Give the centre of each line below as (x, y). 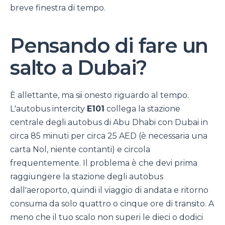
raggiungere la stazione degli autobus (87, 177)
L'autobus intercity (48, 109)
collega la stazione (142, 109)
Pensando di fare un (109, 45)
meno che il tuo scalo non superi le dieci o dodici (106, 217)
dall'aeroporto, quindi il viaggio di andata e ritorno (109, 190)
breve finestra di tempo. (58, 8)
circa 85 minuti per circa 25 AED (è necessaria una (109, 136)
